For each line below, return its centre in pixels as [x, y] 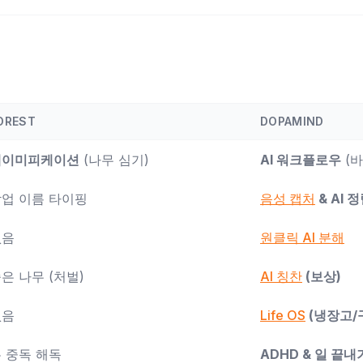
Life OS [283, 315]
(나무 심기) [114, 160]
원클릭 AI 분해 [302, 237]
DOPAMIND [292, 121]
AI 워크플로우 [301, 160]
